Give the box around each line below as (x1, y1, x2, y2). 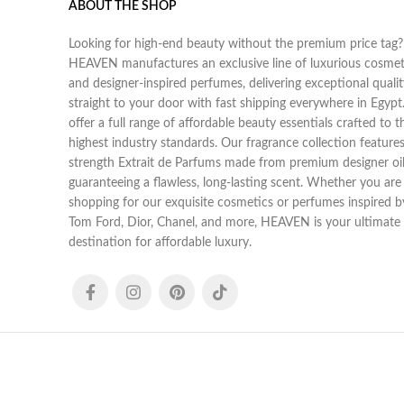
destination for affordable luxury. (69, 236, 252, 250)
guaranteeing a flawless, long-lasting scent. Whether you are (69, 177, 401, 190)
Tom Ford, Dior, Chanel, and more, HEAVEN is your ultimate (69, 216, 400, 230)
